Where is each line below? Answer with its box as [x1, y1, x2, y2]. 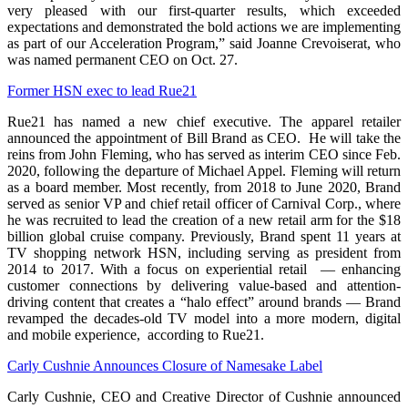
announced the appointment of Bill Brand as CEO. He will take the [7, 130, 401, 147]
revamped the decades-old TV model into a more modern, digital [7, 311, 401, 327]
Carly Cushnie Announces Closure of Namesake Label [7, 358, 322, 374]
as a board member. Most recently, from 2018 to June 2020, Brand [7, 179, 401, 196]
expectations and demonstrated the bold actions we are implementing [7, 19, 401, 36]
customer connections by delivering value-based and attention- [7, 278, 401, 294]
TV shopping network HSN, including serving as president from [7, 245, 401, 261]
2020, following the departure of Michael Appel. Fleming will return [7, 163, 401, 179]
